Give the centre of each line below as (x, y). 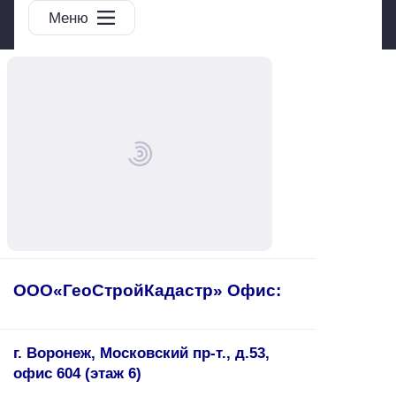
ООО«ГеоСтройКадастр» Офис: (147, 290)
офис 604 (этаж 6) (77, 373)
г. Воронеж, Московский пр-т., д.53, (141, 353)
